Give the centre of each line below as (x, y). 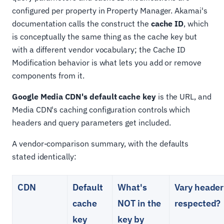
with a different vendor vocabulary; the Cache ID (99, 50)
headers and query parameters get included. (91, 123)
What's (132, 187)
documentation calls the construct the (81, 24)
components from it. (48, 76)
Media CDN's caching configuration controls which (101, 110)
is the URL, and (183, 97)
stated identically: (44, 157)
